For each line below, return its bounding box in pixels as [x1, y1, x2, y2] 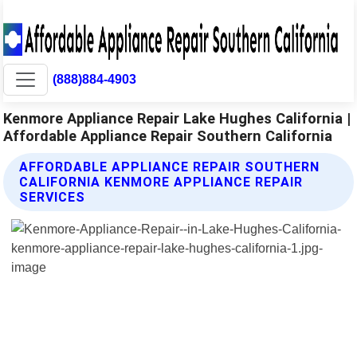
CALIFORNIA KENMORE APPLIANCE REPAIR [19, 174, 304, 190]
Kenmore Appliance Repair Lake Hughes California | [3, 109, 351, 127]
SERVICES [19, 189, 86, 205]
